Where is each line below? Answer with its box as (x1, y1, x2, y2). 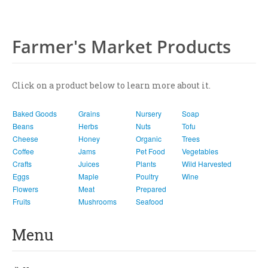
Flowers (13, 184, 38, 194)
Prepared (136, 184, 166, 194)
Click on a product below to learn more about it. (12, 80, 211, 91)
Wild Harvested (182, 159, 232, 169)
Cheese (13, 133, 38, 144)
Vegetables (182, 146, 218, 156)
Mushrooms (78, 196, 117, 206)
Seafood (136, 196, 163, 206)
